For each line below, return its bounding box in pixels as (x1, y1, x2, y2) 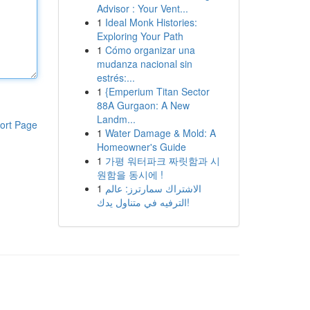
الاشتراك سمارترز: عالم (104, 181, 201, 195)
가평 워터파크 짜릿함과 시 (104, 154, 220, 167)
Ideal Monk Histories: (104, 15, 197, 29)
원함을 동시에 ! (96, 167, 163, 181)
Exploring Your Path (96, 29, 183, 43)
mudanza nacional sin (96, 57, 192, 71)
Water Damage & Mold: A (104, 126, 216, 140)
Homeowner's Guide (96, 140, 186, 154)
